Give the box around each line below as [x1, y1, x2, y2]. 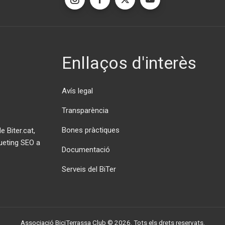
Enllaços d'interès [62, 53, 196, 73]
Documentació [62, 145, 110, 155]
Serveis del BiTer [62, 165, 116, 174]
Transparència [62, 106, 108, 116]
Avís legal [62, 86, 93, 96]
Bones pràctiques [62, 126, 120, 135]
